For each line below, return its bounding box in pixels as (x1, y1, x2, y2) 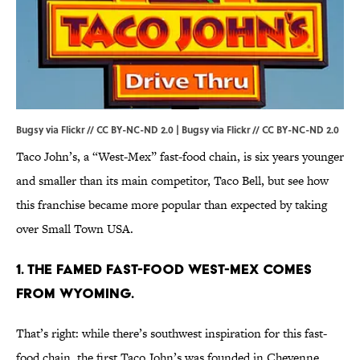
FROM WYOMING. (16, 284, 134, 302)
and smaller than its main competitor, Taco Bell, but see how (16, 172, 329, 190)
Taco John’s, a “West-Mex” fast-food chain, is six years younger (16, 148, 344, 166)
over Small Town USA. (16, 220, 133, 238)
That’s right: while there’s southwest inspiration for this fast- (16, 325, 327, 342)
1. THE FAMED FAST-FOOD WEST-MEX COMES (16, 260, 312, 278)
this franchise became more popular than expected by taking (16, 196, 327, 214)
